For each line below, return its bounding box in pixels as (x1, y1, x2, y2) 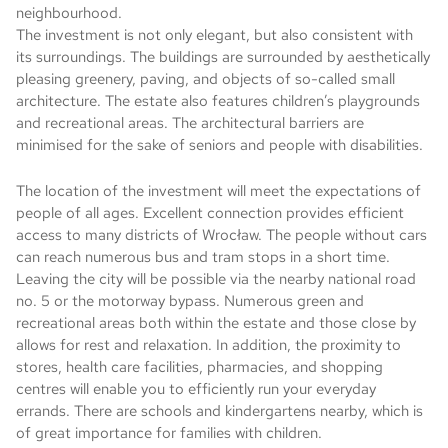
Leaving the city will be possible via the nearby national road (16, 269, 416, 289)
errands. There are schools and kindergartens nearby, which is (16, 401, 423, 421)
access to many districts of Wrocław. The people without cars (16, 225, 427, 245)
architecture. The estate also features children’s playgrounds (16, 91, 420, 111)
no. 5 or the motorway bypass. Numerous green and (16, 291, 364, 311)
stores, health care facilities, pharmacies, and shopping (16, 357, 383, 377)
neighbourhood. (16, 3, 126, 23)
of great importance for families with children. (16, 423, 334, 443)
